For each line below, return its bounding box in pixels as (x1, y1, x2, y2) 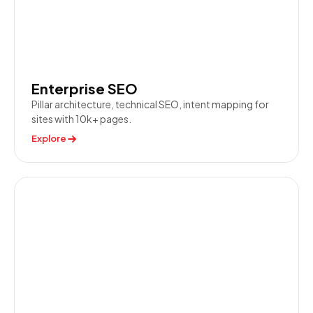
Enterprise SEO (31, 80, 138, 97)
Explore (31, 133, 66, 144)
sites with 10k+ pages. (31, 112, 131, 125)
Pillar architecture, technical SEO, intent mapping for (31, 98, 269, 110)
